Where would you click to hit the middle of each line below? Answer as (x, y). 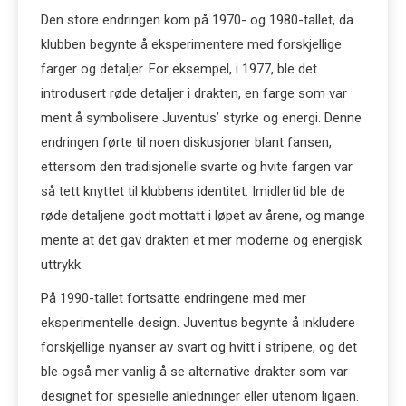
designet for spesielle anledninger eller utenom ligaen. (200, 396)
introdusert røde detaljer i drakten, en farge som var (194, 93)
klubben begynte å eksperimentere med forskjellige (191, 44)
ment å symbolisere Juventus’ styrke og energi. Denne (201, 118)
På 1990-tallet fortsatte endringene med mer (174, 298)
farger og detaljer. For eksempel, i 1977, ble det (179, 69)
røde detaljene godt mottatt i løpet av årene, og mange (203, 216)
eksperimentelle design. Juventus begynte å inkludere (198, 323)
